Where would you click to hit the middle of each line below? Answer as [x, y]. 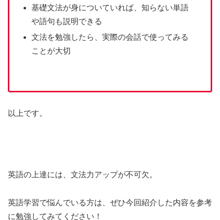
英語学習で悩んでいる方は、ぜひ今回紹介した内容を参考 [110, 202]
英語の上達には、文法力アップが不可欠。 [82, 175]
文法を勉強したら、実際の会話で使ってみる [110, 37]
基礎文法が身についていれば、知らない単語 [110, 8]
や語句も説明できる [67, 22]
